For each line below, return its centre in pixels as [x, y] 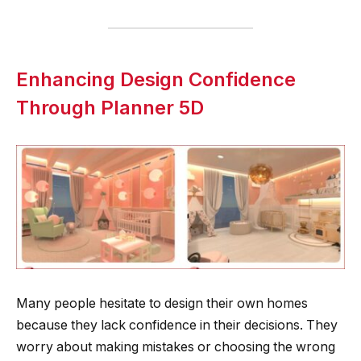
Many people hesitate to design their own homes [162, 304]
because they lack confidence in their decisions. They [177, 326]
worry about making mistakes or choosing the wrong [176, 347]
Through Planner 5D [110, 107]
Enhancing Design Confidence [156, 79]
